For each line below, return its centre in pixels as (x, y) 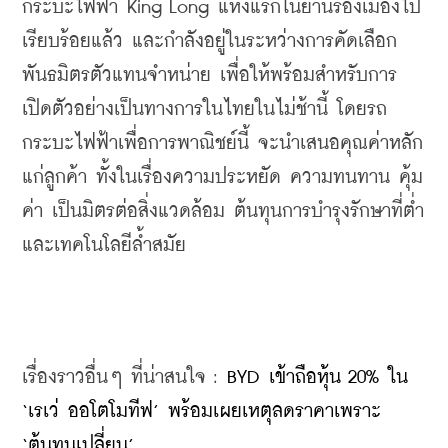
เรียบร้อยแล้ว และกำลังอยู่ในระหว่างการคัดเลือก (209, 41)
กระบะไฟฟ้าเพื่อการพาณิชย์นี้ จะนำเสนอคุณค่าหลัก (222, 143)
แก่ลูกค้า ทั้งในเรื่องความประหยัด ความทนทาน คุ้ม (222, 177)
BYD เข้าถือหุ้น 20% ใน (317, 377)
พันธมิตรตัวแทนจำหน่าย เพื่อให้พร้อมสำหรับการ (209, 75)
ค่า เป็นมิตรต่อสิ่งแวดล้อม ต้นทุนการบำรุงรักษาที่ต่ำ (223, 211)
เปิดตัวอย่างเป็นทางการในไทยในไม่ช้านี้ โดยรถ (204, 109)
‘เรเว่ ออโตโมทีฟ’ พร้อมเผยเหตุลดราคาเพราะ (201, 411)
